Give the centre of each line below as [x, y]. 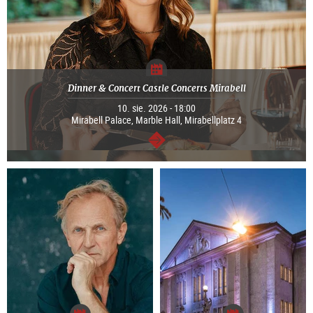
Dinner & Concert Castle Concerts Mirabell [156, 89]
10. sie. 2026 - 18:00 [156, 108]
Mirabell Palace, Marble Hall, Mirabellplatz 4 [156, 120]
